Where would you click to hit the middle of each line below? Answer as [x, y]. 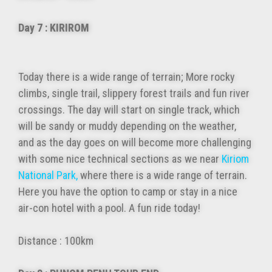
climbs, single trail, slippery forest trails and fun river [134, 93]
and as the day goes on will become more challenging [135, 143]
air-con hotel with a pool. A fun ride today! [109, 208]
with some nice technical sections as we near [120, 159]
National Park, [48, 175]
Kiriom [235, 159]
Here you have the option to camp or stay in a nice [128, 192]
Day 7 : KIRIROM [129, 28]
